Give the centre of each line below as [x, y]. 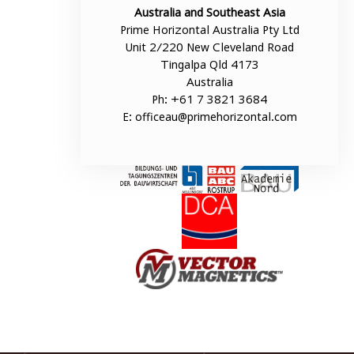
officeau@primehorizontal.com [216, 117]
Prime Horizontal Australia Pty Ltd [209, 30]
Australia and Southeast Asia [209, 13]
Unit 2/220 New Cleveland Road [210, 47]
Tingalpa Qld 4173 [209, 65]
